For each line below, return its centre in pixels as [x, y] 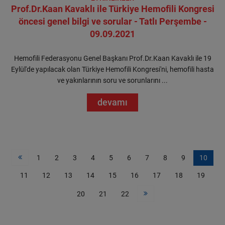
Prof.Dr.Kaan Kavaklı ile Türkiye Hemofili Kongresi [113, 9]
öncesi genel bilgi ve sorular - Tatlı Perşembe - [113, 21]
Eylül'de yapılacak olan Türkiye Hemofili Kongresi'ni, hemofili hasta [113, 69]
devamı [113, 102]
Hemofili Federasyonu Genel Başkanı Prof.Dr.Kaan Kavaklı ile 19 [113, 58]
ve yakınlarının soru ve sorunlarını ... [113, 80]
